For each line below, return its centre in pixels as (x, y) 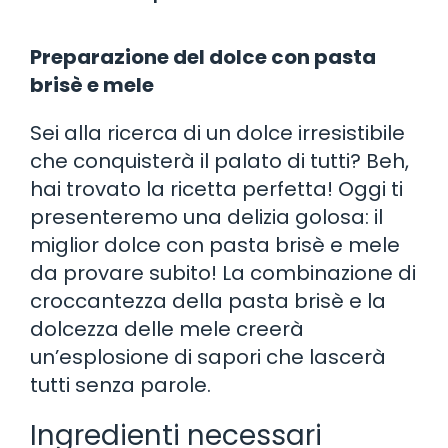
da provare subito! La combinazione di (223, 272)
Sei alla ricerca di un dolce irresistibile (217, 132)
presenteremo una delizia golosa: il (206, 216)
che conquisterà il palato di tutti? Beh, (219, 160)
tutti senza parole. (120, 384)
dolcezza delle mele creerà (167, 328)
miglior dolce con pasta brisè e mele (215, 244)
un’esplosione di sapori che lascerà (208, 356)
